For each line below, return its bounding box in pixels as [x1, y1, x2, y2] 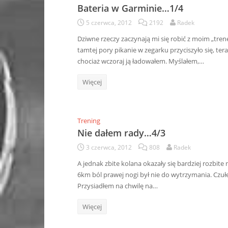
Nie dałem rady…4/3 [77, 127, 165, 139]
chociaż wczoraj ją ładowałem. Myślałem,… [77, 56, 204, 66]
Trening [77, 116, 100, 125]
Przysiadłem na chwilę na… [77, 181, 158, 190]
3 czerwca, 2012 [86, 143, 132, 152]
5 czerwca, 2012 [86, 18, 132, 27]
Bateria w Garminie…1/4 [77, 2, 183, 14]
